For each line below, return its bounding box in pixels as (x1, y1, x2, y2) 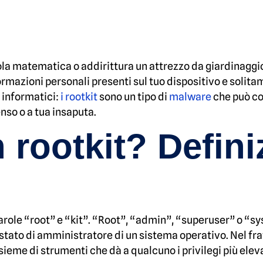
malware (169, 90, 211, 103)
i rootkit (60, 90, 97, 103)
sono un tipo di (97, 90, 169, 103)
